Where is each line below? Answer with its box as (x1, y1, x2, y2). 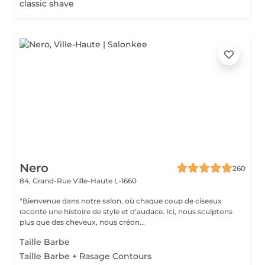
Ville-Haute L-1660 (73, 176, 137, 185)
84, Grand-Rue (20, 176, 73, 185)
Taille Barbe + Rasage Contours (20, 251, 151, 261)
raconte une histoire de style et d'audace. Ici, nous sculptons (20, 207, 232, 216)
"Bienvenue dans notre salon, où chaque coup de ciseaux (20, 196, 222, 205)
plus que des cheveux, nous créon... (20, 218, 145, 227)
